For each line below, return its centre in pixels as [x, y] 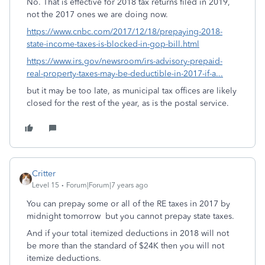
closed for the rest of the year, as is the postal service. [128, 103]
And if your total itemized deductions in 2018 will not [128, 233]
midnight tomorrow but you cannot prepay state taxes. [132, 216]
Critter [44, 174]
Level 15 [46, 185]
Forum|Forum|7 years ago [107, 185]
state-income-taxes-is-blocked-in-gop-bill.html [113, 44]
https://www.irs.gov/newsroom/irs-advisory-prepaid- [125, 61]
